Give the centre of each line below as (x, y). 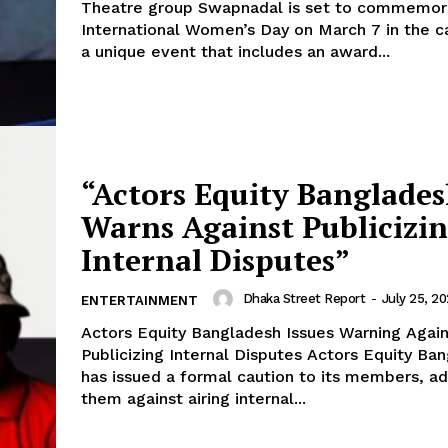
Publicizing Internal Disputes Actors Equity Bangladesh (194, 354)
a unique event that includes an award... (235, 51)
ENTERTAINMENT (139, 300)
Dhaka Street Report (303, 299)
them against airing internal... (193, 398)
